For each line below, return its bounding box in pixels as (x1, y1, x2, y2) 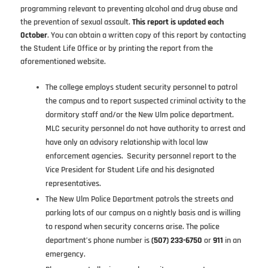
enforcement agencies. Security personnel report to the (45, 151, 236, 162)
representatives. (45, 178, 101, 190)
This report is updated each (132, 17, 224, 28)
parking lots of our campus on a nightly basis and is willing (45, 208, 240, 219)
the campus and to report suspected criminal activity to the (45, 96, 246, 107)
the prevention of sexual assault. (20, 17, 132, 28)
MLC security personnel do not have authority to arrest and (45, 123, 245, 135)
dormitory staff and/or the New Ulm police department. (45, 109, 234, 121)
